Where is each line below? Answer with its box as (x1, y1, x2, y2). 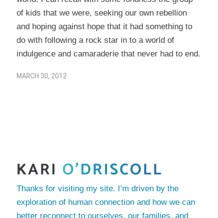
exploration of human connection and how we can (16, 197, 195, 207)
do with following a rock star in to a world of (16, 36, 174, 45)
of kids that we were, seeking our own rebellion (16, 8, 187, 18)
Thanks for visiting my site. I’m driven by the (16, 183, 179, 193)
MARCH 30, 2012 (16, 72, 67, 80)
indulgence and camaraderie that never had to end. (16, 49, 200, 59)
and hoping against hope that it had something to (16, 22, 192, 32)
